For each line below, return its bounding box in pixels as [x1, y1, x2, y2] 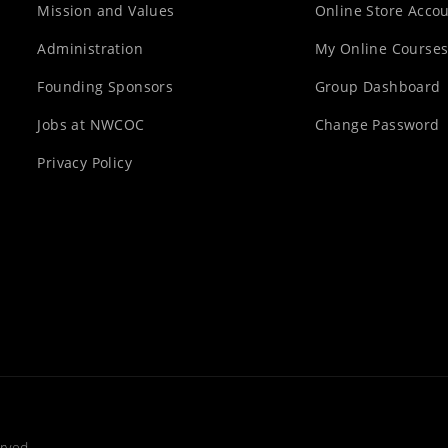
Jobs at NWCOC [37, 115, 145, 135]
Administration [37, 39, 143, 59]
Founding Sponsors [37, 77, 174, 97]
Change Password [314, 115, 440, 135]
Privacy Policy [37, 153, 132, 173]
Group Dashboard [314, 77, 441, 97]
